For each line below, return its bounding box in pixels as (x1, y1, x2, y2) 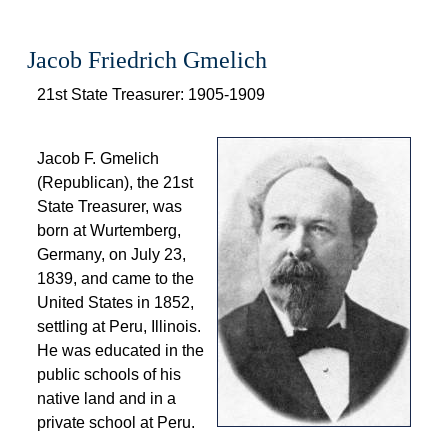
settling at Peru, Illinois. (36, 318, 201, 335)
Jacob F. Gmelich (36, 150, 159, 167)
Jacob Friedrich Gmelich (26, 47, 267, 73)
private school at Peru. (36, 414, 195, 431)
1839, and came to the (36, 270, 194, 287)
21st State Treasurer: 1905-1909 (36, 86, 265, 103)
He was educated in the (36, 342, 204, 359)
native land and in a (36, 390, 176, 407)
